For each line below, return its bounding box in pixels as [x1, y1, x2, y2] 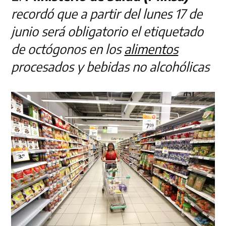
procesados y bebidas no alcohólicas [11, 58, 210, 75]
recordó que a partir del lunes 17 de [11, 5, 203, 22]
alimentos [124, 40, 179, 57]
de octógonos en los [11, 40, 125, 57]
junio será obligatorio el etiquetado [11, 23, 204, 39]
